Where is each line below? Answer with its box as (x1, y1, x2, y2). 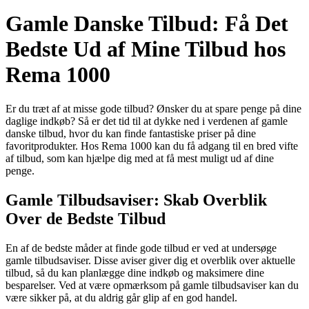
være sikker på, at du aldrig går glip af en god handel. (6, 291, 237, 303)
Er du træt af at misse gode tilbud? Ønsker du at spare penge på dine (6, 102, 301, 114)
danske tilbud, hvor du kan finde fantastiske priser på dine (6, 127, 256, 139)
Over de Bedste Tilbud (6, 209, 166, 228)
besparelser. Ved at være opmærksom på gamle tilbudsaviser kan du (6, 279, 299, 291)
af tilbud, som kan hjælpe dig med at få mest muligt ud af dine (6, 152, 274, 164)
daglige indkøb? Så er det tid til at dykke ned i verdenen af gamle (6, 114, 288, 127)
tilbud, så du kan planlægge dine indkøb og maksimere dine (6, 266, 264, 279)
